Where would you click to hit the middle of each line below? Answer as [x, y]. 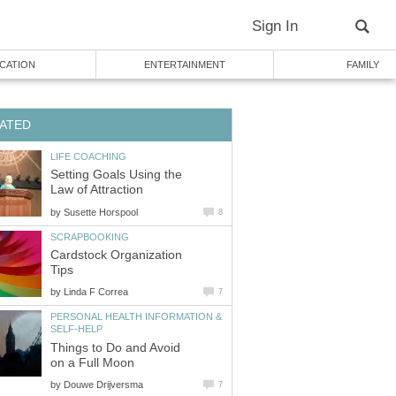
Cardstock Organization [116, 255]
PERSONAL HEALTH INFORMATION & [136, 317]
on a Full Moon [92, 362]
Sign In [275, 26]
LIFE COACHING [88, 156]
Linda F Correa [96, 292]
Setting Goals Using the [116, 175]
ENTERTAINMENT [185, 65]
